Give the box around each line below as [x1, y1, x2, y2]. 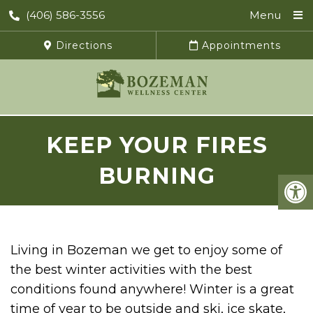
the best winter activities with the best [10, 262, 252, 278]
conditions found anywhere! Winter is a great [10, 282, 294, 298]
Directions [52, 39, 112, 52]
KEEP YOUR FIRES [45, 131, 268, 159]
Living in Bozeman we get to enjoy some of [10, 242, 282, 259]
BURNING [98, 162, 215, 190]
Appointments [198, 39, 281, 52]
